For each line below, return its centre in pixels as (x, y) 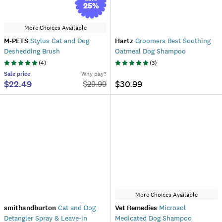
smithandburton (30, 208)
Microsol (171, 208)
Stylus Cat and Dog (59, 41)
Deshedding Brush (32, 51)
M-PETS (16, 41)
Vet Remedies (136, 208)
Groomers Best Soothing (172, 41)
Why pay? (94, 74)
